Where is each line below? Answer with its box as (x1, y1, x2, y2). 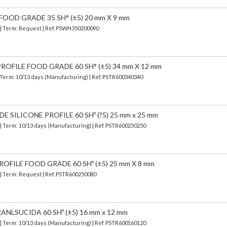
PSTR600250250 (105, 122, 146, 129)
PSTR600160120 (105, 219, 146, 226)
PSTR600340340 (102, 73, 143, 80)
